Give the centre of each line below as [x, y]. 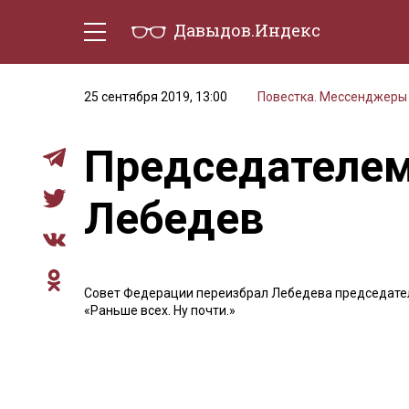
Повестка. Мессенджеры [332, 97]
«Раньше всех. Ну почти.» [160, 310]
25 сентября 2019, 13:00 [156, 97]
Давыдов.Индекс [247, 30]
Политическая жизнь [284, 80]
